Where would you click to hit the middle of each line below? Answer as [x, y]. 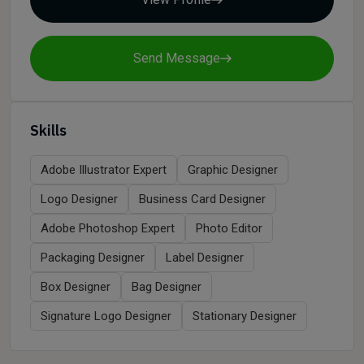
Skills [48, 130]
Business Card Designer [202, 199]
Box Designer [76, 287]
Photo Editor [229, 228]
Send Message [176, 58]
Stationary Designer [245, 316]
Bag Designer [167, 287]
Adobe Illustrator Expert [104, 170]
